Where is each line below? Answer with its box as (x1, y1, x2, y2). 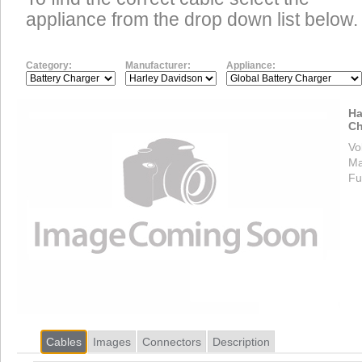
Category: (26, 59, 72, 71)
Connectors (142, 335, 201, 348)
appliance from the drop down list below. (26, 10, 358, 31)
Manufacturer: (125, 59, 191, 71)
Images (93, 335, 131, 348)
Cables (46, 335, 82, 348)
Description (213, 335, 270, 348)
